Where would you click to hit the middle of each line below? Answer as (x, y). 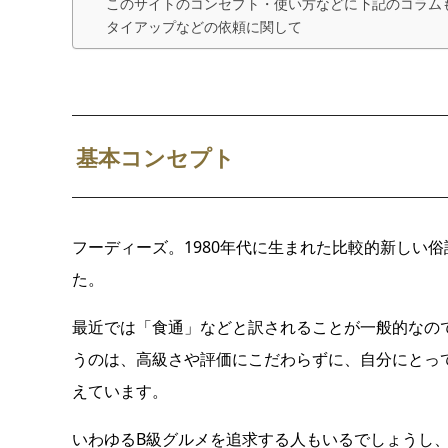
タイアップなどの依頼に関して (203, 26)
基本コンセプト (167, 157)
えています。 (120, 391)
